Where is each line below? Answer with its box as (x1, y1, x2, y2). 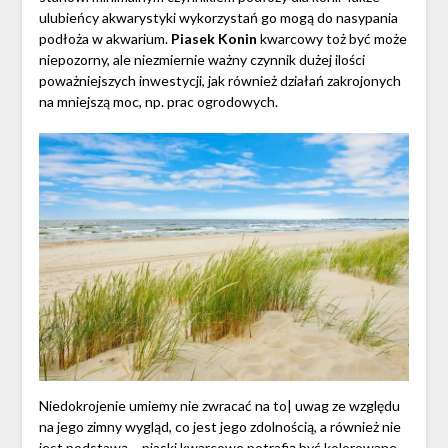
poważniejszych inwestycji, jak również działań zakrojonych (38, 72, 401, 90)
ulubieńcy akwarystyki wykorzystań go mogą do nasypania (38, 9, 398, 27)
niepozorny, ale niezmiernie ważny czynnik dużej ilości (38, 51, 365, 69)
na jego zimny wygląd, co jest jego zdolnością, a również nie (38, 417, 401, 435)
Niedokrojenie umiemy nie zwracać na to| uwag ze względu (38, 396, 400, 414)
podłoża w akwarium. (38, 30, 171, 48)
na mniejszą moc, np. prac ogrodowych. (38, 93, 278, 111)
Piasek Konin (170, 30, 257, 48)
